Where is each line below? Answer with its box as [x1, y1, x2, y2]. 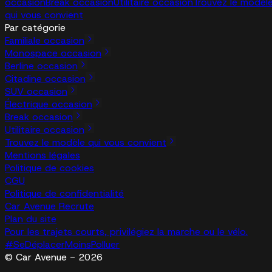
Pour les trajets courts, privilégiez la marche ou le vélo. [5, 225, 248, 238]
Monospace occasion [5, 46, 101, 59]
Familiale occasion [5, 33, 84, 47]
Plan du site [5, 212, 56, 225]
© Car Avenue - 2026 [5, 250, 103, 263]
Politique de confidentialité [5, 186, 124, 200]
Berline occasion [5, 59, 78, 72]
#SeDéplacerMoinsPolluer [5, 237, 120, 251]
